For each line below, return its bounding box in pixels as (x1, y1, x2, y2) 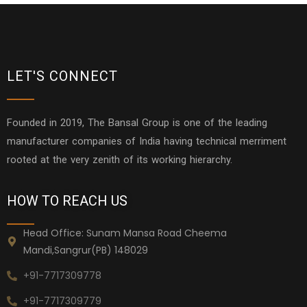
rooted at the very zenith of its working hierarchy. (7, 153, 232, 166)
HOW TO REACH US (7, 192, 127, 209)
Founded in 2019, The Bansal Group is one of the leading (7, 116, 267, 129)
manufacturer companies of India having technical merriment (7, 134, 286, 147)
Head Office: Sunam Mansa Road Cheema (23, 225, 227, 240)
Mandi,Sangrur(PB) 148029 (23, 243, 148, 257)
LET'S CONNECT (7, 67, 118, 84)
